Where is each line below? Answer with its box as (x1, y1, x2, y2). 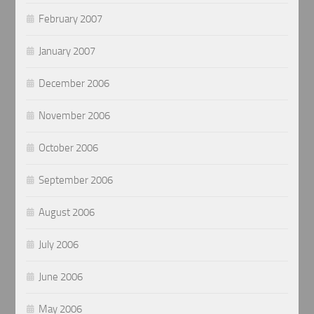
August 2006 (39, 206, 95, 219)
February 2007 (39, 13, 103, 26)
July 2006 (39, 238, 79, 252)
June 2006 (39, 271, 83, 284)
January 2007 (39, 45, 96, 58)
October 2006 (39, 142, 99, 155)
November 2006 (39, 109, 111, 123)
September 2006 (39, 174, 114, 187)
